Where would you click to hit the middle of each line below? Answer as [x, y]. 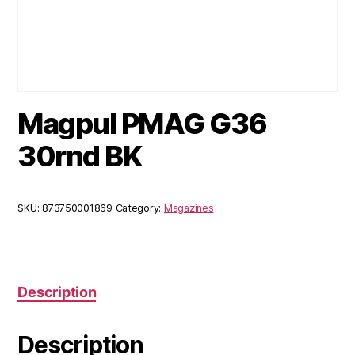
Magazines [189, 208]
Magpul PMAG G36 [142, 124]
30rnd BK [80, 157]
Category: [139, 208]
